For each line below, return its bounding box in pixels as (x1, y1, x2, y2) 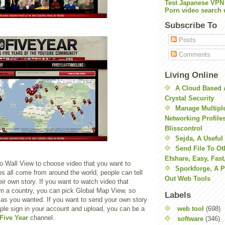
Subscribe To (165, 21, 217, 30)
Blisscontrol (165, 125, 202, 132)
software (177, 214, 203, 222)
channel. (28, 214, 55, 221)
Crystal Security (165, 94, 214, 102)
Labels (165, 190, 191, 200)
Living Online (165, 70, 218, 80)
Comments (176, 51, 210, 58)
